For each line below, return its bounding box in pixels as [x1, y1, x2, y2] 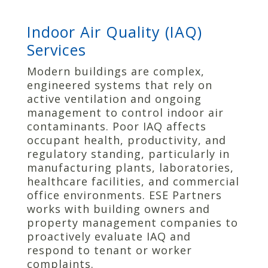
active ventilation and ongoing [26, 91, 202, 106]
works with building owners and [26, 201, 210, 216]
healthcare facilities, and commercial [26, 173, 239, 188]
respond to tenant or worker [26, 242, 192, 257]
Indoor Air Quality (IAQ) [26, 21, 202, 42]
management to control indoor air [26, 105, 224, 120]
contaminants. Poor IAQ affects [26, 118, 206, 133]
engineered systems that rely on [26, 77, 212, 92]
